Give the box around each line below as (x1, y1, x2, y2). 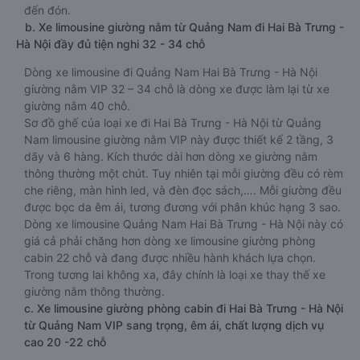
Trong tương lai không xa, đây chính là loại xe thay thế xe (24, 268, 325, 281)
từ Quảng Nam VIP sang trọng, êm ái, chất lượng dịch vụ (24, 318, 324, 332)
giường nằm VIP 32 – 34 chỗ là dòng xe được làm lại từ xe (24, 82, 329, 96)
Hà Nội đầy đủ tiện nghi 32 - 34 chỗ (16, 37, 205, 51)
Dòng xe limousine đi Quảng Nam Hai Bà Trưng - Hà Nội (24, 65, 317, 79)
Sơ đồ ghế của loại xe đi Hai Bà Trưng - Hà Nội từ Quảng (24, 116, 321, 129)
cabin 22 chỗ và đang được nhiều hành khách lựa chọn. (24, 251, 316, 264)
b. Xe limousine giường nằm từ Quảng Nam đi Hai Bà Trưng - (16, 20, 344, 34)
